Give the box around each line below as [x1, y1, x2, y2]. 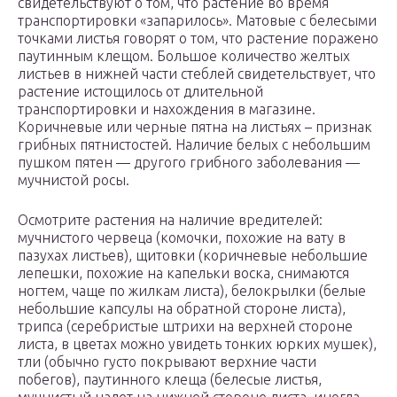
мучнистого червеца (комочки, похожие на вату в [18, 230, 346, 246]
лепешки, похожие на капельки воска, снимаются [18, 265, 349, 282]
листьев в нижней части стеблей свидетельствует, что [18, 66, 376, 82]
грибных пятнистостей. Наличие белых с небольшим [18, 136, 370, 153]
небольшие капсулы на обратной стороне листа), [18, 300, 346, 317]
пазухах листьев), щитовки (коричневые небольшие [18, 247, 368, 264]
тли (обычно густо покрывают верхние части [18, 354, 316, 370]
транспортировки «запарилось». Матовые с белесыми [18, 12, 377, 29]
